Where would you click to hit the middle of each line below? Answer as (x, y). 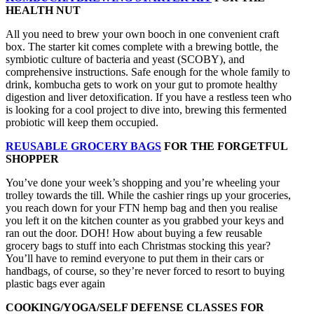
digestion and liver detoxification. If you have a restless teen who (149, 97)
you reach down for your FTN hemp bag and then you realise (142, 208)
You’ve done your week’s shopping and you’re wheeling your (143, 183)
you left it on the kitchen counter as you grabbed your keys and (145, 221)
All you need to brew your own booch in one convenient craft (142, 34)
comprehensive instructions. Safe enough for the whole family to (148, 72)
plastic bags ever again (55, 284)
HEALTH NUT (43, 11)
